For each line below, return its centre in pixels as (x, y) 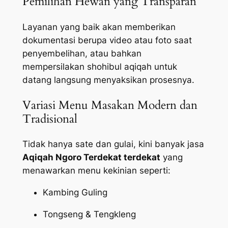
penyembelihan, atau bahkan (82, 53)
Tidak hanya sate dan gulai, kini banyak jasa (113, 144)
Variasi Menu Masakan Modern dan (110, 105)
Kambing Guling (75, 192)
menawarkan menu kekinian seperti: (96, 171)
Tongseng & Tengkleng (89, 214)
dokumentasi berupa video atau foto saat (107, 40)
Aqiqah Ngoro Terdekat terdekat (91, 158)
